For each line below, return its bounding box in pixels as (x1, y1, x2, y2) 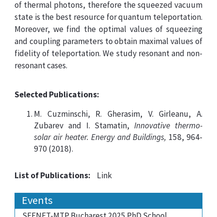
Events (22, 193, 53, 207)
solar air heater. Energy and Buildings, (34, 132, 166, 142)
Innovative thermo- (134, 120, 203, 131)
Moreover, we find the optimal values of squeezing (15, 24, 202, 34)
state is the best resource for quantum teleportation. (15, 12, 202, 22)
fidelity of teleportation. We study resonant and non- (15, 48, 202, 59)
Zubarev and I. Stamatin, (34, 120, 135, 131)
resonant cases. (15, 60, 67, 71)
